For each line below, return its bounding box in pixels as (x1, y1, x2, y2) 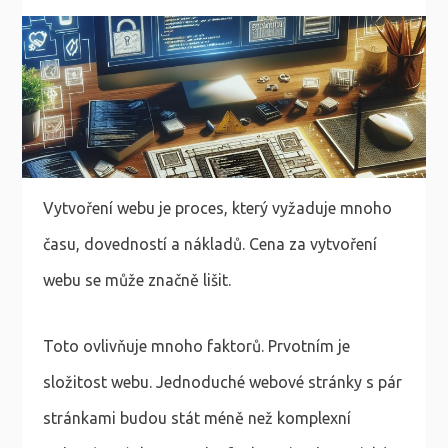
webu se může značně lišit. (42, 270, 231, 289)
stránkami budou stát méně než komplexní (42, 408, 351, 427)
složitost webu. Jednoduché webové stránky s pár (42, 372, 402, 391)
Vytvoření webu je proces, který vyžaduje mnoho (42, 198, 392, 217)
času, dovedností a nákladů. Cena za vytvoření (42, 234, 377, 253)
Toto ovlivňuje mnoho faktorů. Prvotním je (42, 336, 350, 355)
